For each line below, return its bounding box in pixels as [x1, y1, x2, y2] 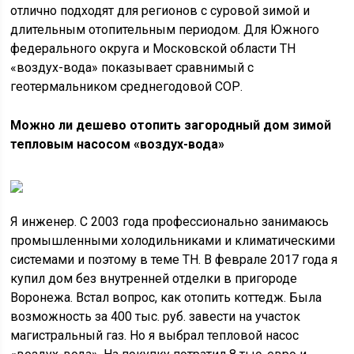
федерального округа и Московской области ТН [10, 41, 296, 56]
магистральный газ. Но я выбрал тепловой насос [10, 328, 299, 343]
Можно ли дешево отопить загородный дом [10, 118, 290, 133]
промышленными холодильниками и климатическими [10, 233, 336, 248]
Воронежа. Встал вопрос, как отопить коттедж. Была [10, 290, 322, 305]
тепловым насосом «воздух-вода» [10, 137, 225, 152]
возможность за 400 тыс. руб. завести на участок [10, 309, 301, 324]
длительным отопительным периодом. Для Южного [10, 22, 320, 37]
